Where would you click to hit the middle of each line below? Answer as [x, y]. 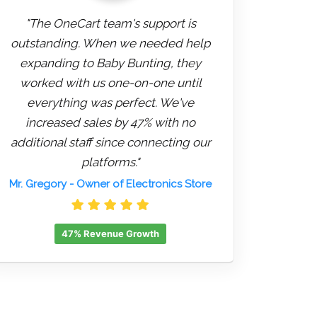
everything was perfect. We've [110, 103]
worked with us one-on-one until [110, 83]
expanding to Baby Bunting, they [110, 63]
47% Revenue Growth [110, 234]
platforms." [110, 162]
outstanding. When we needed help [110, 44]
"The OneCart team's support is [110, 24]
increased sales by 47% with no [110, 123]
